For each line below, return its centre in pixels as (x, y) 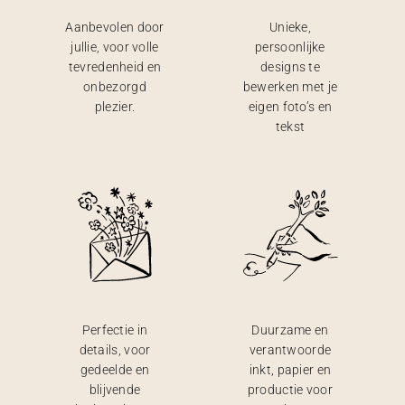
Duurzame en (290, 330)
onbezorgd (115, 87)
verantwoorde (290, 350)
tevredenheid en (115, 67)
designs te (290, 67)
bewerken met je (290, 87)
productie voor (290, 390)
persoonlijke (290, 47)
